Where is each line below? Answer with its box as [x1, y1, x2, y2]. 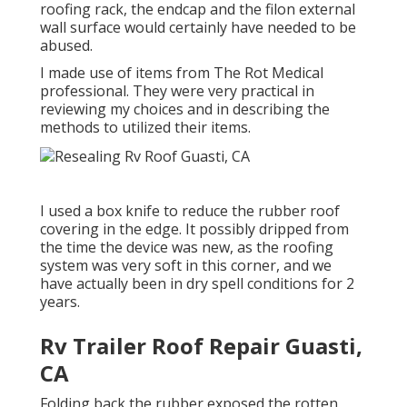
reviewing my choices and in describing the [40, 99, 330, 120]
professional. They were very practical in [40, 81, 314, 102]
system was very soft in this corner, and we [40, 254, 332, 275]
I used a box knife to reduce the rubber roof [40, 200, 340, 221]
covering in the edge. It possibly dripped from [40, 218, 349, 239]
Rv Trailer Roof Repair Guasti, [40, 330, 362, 361]
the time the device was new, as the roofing [40, 236, 333, 257]
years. [40, 291, 80, 312]
